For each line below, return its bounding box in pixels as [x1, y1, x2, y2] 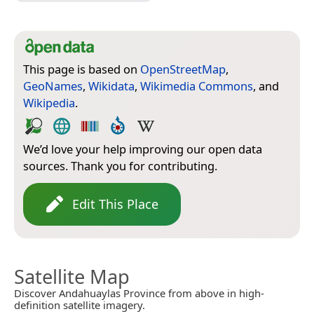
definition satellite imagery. [14, 297, 145, 312]
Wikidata [88, 77, 135, 94]
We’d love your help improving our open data [23, 140, 262, 157]
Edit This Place [72, 195, 158, 212]
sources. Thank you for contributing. [23, 157, 217, 174]
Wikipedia [23, 94, 75, 111]
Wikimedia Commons [140, 77, 253, 94]
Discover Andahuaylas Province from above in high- [14, 285, 264, 300]
